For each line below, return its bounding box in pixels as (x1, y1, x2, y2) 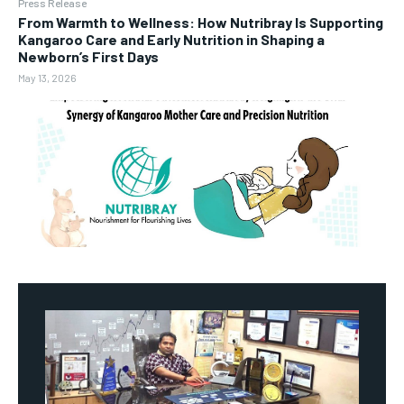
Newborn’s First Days (18, 47, 159, 65)
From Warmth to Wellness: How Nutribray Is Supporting (18, 13, 383, 31)
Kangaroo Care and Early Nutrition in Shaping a (18, 30, 325, 48)
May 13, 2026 (18, 70, 77, 84)
